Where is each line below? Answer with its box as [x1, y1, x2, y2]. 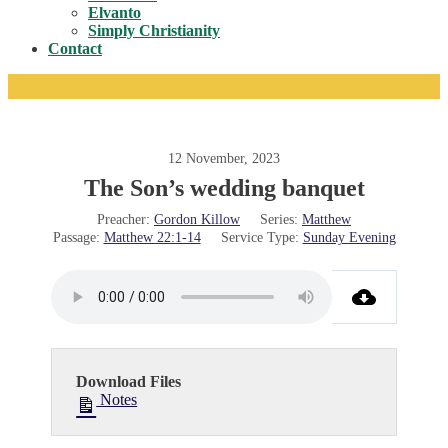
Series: [260, 212, 298, 227]
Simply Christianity [88, 22, 220, 39]
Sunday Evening [302, 230, 396, 245]
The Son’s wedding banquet [83, 175, 365, 201]
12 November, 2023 [168, 151, 280, 166]
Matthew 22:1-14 [103, 230, 201, 245]
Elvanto [88, 4, 141, 21]
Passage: [52, 230, 100, 245]
